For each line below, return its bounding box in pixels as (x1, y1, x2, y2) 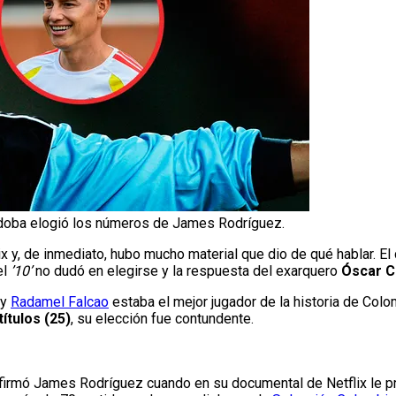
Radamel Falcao (11, 293, 109, 311)
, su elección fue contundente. (71, 310, 254, 328)
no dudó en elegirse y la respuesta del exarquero (32, 263, 341, 280)
